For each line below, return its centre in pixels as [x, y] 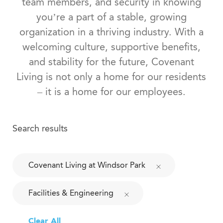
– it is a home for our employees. [111, 92]
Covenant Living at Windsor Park [87, 165]
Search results [40, 129]
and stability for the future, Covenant [111, 62]
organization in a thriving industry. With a [111, 32]
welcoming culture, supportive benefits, [111, 47]
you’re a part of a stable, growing [111, 17]
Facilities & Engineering [71, 193]
